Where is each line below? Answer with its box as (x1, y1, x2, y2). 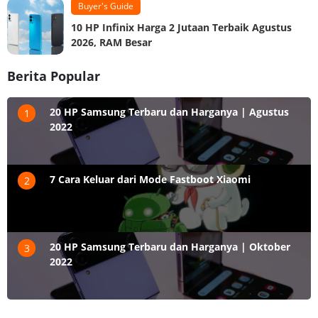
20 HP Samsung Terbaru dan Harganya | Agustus (50, 105, 289, 119)
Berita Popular (7, 67, 100, 85)
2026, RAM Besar (71, 35, 152, 50)
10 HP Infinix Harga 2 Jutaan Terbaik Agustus (71, 21, 292, 35)
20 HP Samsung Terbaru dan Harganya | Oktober (50, 240, 290, 254)
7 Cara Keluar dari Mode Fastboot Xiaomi (50, 172, 251, 187)
